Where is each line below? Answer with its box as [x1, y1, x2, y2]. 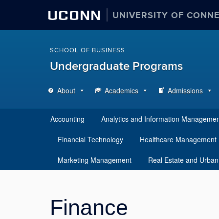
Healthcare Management [140, 134, 217, 144]
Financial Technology [58, 134, 123, 144]
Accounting [50, 114, 85, 124]
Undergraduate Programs [50, 59, 183, 73]
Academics [105, 86, 138, 95]
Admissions [168, 86, 203, 95]
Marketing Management [58, 155, 131, 165]
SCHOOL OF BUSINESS [50, 46, 125, 54]
